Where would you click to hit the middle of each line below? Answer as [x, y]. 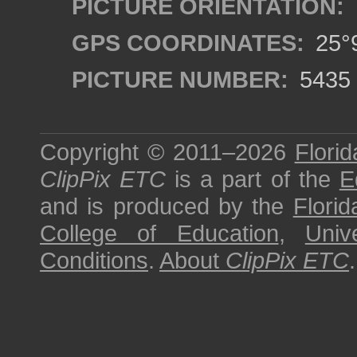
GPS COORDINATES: [188, 43]
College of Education [159, 233]
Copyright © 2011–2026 [167, 152]
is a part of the [253, 179]
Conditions [94, 260]
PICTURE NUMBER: [180, 79]
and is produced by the [167, 206]
